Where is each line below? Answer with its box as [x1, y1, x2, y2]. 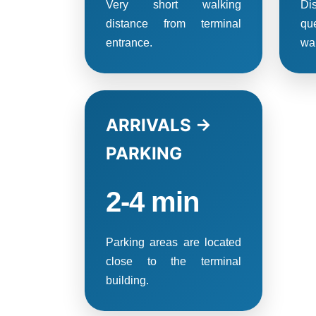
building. [106, 274, 149, 286]
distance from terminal [106, 17, 241, 30]
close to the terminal [106, 255, 241, 267]
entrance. [106, 36, 152, 49]
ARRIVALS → [106, 114, 212, 135]
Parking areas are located [106, 236, 241, 248]
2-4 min [106, 186, 199, 217]
